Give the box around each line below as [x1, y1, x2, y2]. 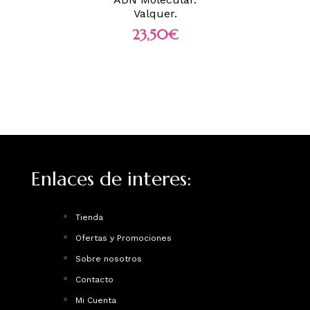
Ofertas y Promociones [75, 232, 172, 243]
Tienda [75, 212, 104, 222]
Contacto [75, 274, 114, 284]
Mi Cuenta [75, 295, 117, 305]
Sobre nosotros [75, 253, 143, 264]
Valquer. [133, 7, 177, 21]
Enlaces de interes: [31, 166, 192, 191]
